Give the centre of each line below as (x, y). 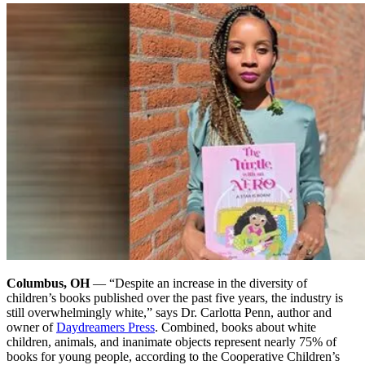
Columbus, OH (48, 283)
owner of (31, 327)
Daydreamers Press (106, 327)
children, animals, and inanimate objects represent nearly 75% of (172, 341)
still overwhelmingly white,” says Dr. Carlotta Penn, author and (169, 312)
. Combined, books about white (235, 327)
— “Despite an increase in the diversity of (198, 283)
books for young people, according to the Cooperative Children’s (173, 356)
